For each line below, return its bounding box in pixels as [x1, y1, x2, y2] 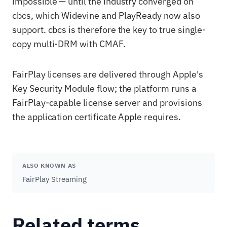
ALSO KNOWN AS [22, 162, 76, 169]
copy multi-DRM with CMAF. [12, 38, 126, 50]
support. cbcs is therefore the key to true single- [12, 24, 206, 35]
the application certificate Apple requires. [12, 111, 181, 123]
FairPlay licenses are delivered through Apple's [12, 68, 203, 80]
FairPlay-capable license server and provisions [12, 97, 202, 108]
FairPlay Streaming [22, 174, 87, 184]
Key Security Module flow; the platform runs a [12, 83, 197, 94]
